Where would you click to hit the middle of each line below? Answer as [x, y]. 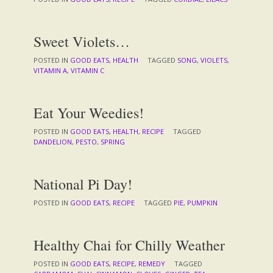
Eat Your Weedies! [89, 112]
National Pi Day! [83, 184]
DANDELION [53, 141]
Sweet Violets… [82, 41]
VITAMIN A [50, 70]
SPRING [113, 141]
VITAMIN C [87, 70]
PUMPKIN [202, 202]
